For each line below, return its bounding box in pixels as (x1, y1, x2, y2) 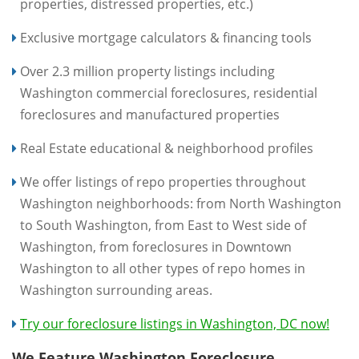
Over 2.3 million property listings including (20, 63, 275, 80)
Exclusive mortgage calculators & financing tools (20, 29, 312, 46)
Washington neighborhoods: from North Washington (20, 195, 341, 212)
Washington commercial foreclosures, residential (20, 84, 317, 102)
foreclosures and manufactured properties (20, 106, 280, 123)
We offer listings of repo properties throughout (20, 173, 306, 191)
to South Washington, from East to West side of (20, 216, 306, 234)
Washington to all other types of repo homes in (20, 260, 305, 277)
